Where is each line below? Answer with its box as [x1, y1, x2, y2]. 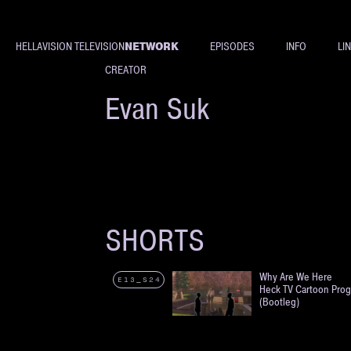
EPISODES [210, 40, 255, 53]
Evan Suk [105, 90, 210, 127]
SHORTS [105, 222, 205, 259]
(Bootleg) [259, 295, 300, 309]
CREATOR [105, 63, 147, 77]
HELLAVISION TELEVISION [16, 40, 125, 53]
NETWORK [125, 39, 179, 54]
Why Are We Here [259, 270, 333, 284]
